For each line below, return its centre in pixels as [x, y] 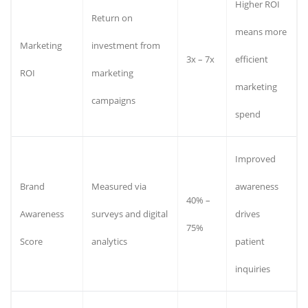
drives [247, 213]
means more [261, 31]
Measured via [119, 186]
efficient [252, 59]
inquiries [253, 268]
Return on [112, 18]
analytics [109, 241]
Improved [255, 158]
